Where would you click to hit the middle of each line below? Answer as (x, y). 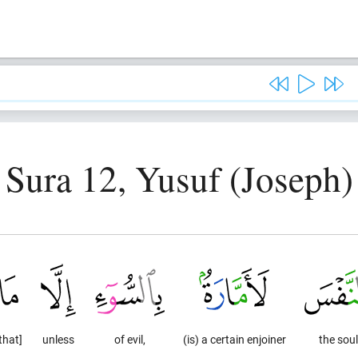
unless (59, 339)
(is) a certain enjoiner (234, 339)
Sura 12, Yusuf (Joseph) (179, 178)
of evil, (129, 339)
